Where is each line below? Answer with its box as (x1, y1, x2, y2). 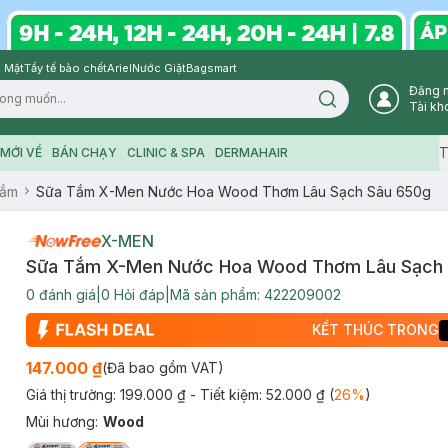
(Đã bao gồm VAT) (101, 359, 224, 376)
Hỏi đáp (109, 286, 165, 303)
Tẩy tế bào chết (24, 61, 107, 75)
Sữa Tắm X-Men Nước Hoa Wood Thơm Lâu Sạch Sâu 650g (36, 182, 431, 200)
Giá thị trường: (25, 386, 120, 403)
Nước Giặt (132, 61, 186, 75)
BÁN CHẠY (51, 145, 117, 160)
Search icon (326, 97, 396, 112)
